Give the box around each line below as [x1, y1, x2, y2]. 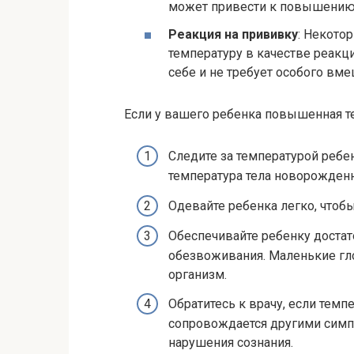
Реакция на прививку [168, 27, 298, 43]
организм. [168, 266, 227, 282]
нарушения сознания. [168, 334, 293, 350]
